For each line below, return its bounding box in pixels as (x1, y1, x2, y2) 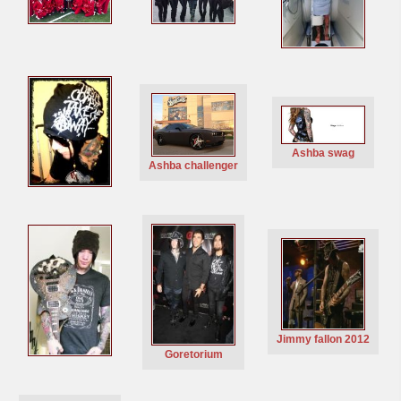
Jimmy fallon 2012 (277, 332, 371, 346)
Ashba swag (292, 147, 355, 160)
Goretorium (164, 347, 223, 361)
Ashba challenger (149, 159, 239, 173)
